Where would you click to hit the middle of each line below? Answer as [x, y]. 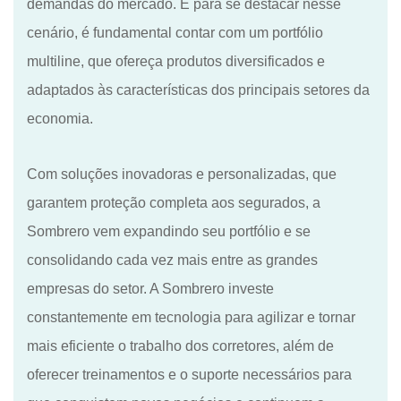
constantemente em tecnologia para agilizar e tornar [191, 317]
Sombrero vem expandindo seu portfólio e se [169, 231]
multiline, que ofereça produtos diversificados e [176, 61]
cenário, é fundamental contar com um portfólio [175, 32]
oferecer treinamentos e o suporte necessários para [189, 374]
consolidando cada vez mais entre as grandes [172, 260]
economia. [60, 118]
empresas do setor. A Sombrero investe [150, 288]
